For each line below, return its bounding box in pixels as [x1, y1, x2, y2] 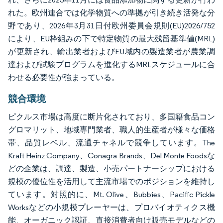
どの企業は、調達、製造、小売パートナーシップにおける [8, 163, 215, 173]
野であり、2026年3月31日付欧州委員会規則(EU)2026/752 [8, 20, 215, 30]
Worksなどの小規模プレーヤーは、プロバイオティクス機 [8, 202, 215, 212]
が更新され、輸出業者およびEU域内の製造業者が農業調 [8, 46, 215, 56]
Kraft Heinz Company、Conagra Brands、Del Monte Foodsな [8, 150, 215, 160]
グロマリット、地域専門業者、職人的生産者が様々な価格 [8, 124, 215, 134]
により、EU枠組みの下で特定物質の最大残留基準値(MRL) [8, 33, 215, 43]
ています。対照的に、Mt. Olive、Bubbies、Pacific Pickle [8, 189, 215, 199]
